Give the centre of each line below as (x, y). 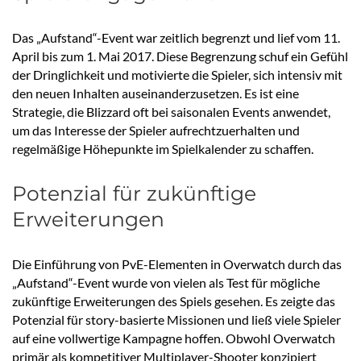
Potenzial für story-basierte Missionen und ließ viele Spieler (176, 320)
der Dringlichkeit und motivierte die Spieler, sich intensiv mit (177, 75)
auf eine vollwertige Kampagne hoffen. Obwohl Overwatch (174, 338)
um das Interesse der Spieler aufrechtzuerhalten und (156, 131)
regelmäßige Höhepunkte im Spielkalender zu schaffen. (163, 149)
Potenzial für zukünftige (134, 194)
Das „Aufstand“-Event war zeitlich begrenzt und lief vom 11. (176, 38)
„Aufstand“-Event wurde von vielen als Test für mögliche (166, 283)
